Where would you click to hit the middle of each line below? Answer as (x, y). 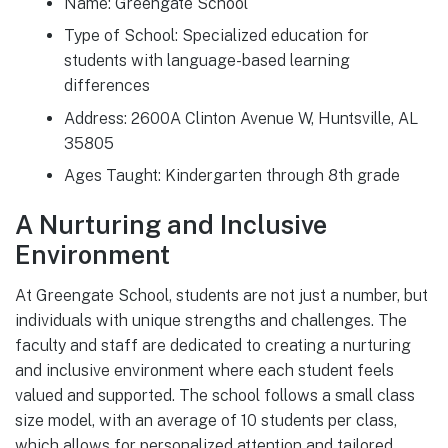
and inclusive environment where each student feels (204, 370)
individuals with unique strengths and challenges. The (211, 320)
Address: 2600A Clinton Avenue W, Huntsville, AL (240, 118)
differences (106, 86)
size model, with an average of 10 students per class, (206, 420)
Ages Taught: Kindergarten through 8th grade (231, 175)
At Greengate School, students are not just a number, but (221, 295)
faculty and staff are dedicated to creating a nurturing (213, 345)
